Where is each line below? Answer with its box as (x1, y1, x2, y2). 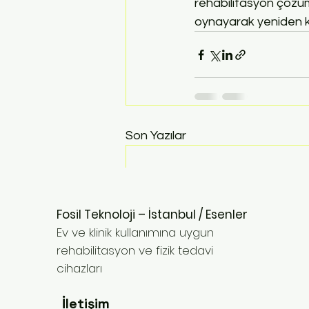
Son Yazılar (126, 129, 186, 142)
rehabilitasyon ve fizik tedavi (56, 242, 213, 259)
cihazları (56, 260, 102, 277)
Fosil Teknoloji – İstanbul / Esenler (56, 206, 248, 223)
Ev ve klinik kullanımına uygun (56, 224, 214, 241)
